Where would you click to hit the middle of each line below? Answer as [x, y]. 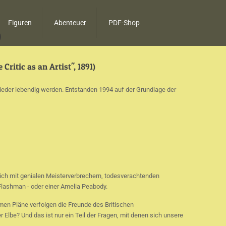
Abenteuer [70, 23]
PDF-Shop [124, 23]
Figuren [20, 23]
